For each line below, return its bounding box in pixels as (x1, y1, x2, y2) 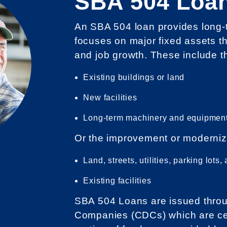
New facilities (83, 93, 140, 102)
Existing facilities (83, 176, 154, 185)
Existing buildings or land (83, 72, 187, 82)
